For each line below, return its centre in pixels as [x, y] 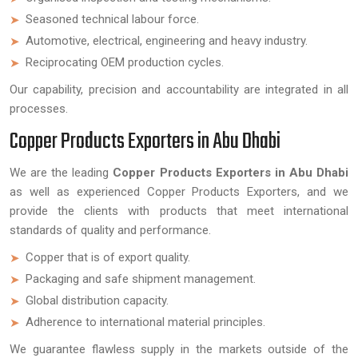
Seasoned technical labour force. [112, 19]
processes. [39, 109]
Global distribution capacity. [97, 300]
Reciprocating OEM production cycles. [125, 62]
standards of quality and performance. [110, 230]
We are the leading [62, 173]
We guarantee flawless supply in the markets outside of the [179, 349]
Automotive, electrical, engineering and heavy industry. [167, 41]
